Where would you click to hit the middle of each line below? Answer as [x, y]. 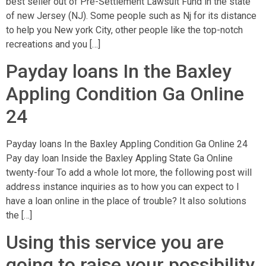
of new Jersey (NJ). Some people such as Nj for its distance [131, 15]
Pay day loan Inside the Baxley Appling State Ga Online [119, 158]
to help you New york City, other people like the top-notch [124, 30]
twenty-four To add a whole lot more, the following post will [129, 172]
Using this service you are [115, 243]
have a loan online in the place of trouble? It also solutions [126, 201]
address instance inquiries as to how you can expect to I [123, 186]
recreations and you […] [53, 44]
